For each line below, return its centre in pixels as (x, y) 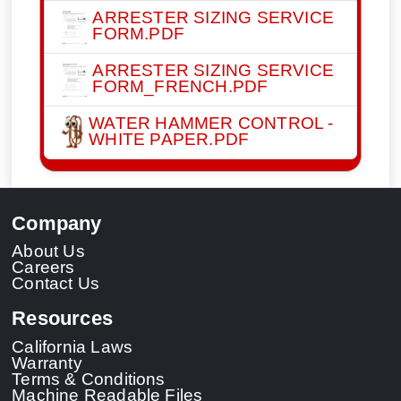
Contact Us (56, 283)
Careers (43, 267)
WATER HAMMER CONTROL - (211, 122)
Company (57, 223)
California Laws (73, 346)
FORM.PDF (139, 33)
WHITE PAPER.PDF (169, 138)
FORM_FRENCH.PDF (180, 85)
